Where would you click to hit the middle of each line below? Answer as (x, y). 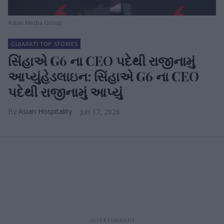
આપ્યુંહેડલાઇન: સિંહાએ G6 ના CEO (103, 76)
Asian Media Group (35, 23)
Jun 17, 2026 (100, 112)
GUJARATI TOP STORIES (44, 44)
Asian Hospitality (45, 111)
